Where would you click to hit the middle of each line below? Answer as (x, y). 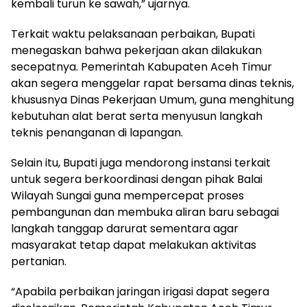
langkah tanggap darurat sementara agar (125, 229)
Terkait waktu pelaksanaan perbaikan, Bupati (133, 34)
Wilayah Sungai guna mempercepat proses (127, 196)
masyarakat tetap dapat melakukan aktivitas (134, 245)
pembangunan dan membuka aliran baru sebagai (145, 212)
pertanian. (39, 262)
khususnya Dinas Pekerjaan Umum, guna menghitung (152, 100)
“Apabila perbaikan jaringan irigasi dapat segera (140, 292)
